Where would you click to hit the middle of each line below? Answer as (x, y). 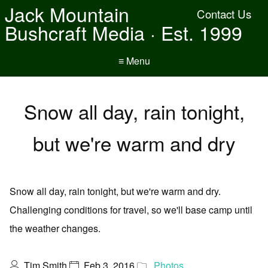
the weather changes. (55, 228)
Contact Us (224, 14)
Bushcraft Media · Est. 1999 (124, 32)
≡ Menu (134, 61)
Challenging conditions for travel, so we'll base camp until (131, 210)
